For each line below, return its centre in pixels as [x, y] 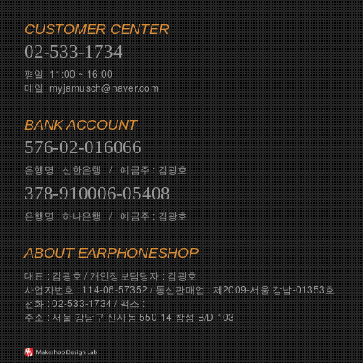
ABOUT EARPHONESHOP [111, 252]
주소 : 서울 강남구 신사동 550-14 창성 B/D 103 [130, 316]
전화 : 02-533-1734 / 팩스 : [85, 302]
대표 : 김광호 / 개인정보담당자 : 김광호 [111, 275]
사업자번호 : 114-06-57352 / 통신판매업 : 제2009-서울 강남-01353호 [180, 288]
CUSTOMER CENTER [97, 29]
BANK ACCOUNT [81, 124]
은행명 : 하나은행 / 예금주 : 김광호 [106, 215]
